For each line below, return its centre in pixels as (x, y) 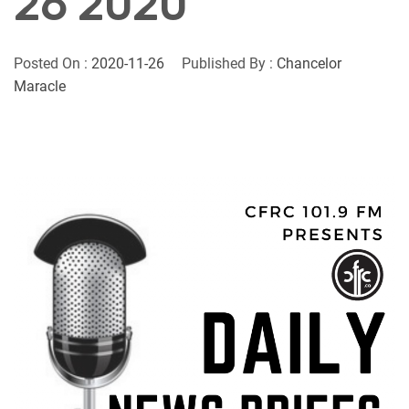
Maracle (40, 86)
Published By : (227, 63)
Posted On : (52, 63)
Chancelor (309, 63)
